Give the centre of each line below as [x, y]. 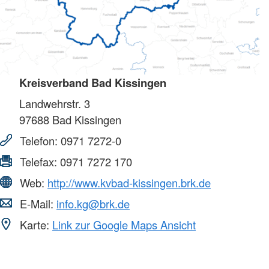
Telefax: [38, 161]
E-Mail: [37, 203]
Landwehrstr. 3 [55, 103]
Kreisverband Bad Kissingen [93, 82]
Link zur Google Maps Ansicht [124, 224]
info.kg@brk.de [93, 203]
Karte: [35, 224]
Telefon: [39, 140]
